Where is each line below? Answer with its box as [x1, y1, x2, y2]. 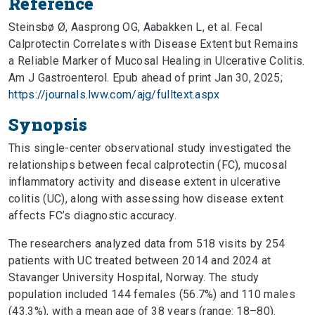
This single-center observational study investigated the [8, 141, 292, 155]
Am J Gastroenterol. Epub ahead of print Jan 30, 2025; [8, 71, 283, 84]
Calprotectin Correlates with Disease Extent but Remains [8, 37, 299, 51]
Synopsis [8, 113, 88, 135]
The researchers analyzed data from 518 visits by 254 [8, 237, 285, 250]
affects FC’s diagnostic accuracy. [8, 209, 176, 222]
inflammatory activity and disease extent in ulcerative [8, 175, 281, 188]
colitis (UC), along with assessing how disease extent [8, 192, 283, 205]
